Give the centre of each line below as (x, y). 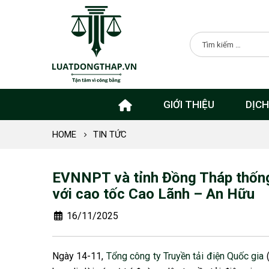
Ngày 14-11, (79, 256)
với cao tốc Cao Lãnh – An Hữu (153, 194)
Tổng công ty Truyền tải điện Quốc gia (185, 256)
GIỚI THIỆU (189, 104)
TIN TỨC (110, 134)
